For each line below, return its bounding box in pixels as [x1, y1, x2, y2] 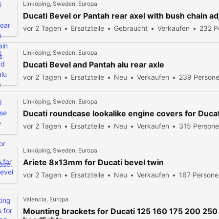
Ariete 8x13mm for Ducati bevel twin [23, 157, 164, 167]
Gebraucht [114, 24, 148, 32]
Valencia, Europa [23, 196, 68, 203]
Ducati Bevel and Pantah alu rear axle [23, 60, 164, 69]
